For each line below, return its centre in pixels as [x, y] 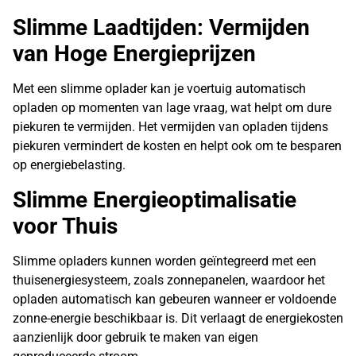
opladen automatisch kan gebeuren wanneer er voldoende [174, 299]
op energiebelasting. [69, 165]
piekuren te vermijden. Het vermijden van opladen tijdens [170, 127]
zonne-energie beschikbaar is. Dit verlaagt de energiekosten [178, 318]
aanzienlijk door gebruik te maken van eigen [135, 337]
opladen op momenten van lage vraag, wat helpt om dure [172, 108]
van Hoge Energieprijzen [134, 54]
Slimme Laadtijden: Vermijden [161, 28]
